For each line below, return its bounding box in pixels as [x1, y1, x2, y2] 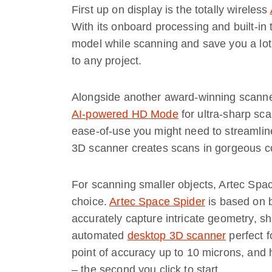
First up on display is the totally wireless [72, 4, 270, 16]
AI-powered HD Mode [72, 108, 178, 120]
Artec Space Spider [109, 195, 205, 208]
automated [72, 229, 127, 242]
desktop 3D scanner [127, 229, 226, 242]
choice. [72, 195, 110, 208]
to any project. [72, 55, 142, 67]
